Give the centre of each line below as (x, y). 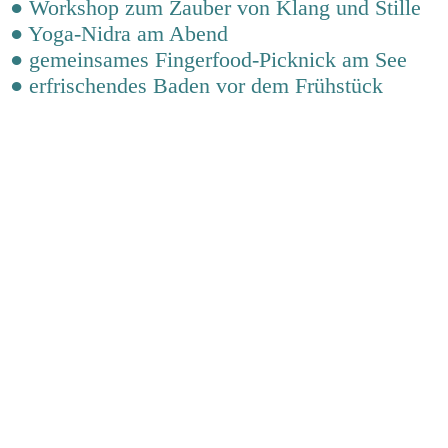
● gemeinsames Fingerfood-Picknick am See (208, 60)
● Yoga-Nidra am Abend (119, 34)
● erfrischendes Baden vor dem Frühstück (196, 86)
